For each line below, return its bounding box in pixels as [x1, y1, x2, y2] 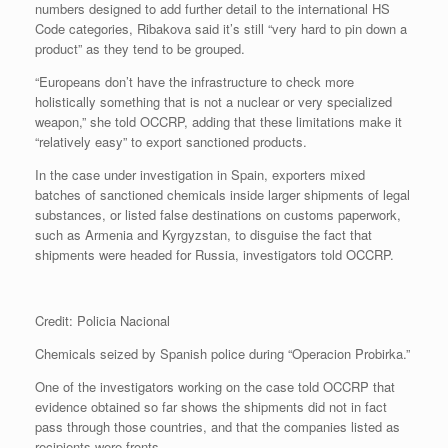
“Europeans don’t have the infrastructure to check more [35, 71, 354, 91]
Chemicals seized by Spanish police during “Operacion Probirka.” [35, 343, 410, 363]
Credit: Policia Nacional [35, 310, 170, 330]
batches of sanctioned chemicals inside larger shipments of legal [35, 184, 410, 204]
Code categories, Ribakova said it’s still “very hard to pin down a [35, 18, 407, 38]
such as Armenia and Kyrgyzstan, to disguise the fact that [35, 224, 372, 244]
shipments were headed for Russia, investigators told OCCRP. [35, 244, 394, 264]
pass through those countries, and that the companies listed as [35, 416, 400, 436]
